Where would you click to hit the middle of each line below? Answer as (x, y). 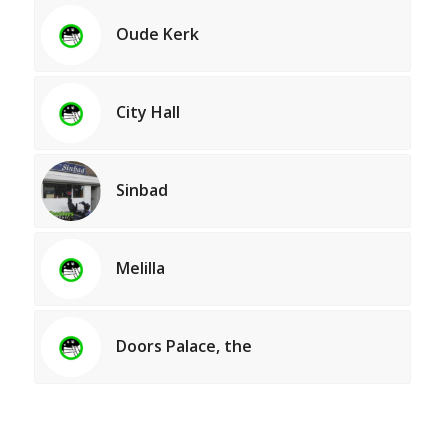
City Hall (147, 111)
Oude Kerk (157, 33)
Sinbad (141, 189)
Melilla (140, 267)
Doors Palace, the (183, 345)
